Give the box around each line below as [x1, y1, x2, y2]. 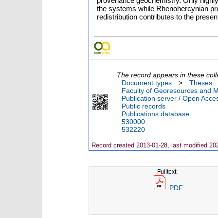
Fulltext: [157, 168, 178, 175]
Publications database [122, 110, 189, 118]
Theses [189, 79, 212, 87]
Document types [122, 79, 172, 87]
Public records [122, 102, 165, 110]
